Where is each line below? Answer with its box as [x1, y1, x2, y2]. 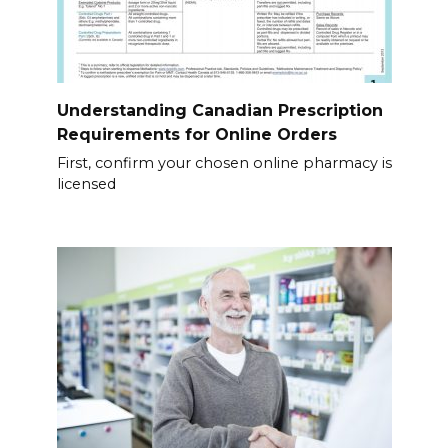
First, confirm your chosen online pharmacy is [56, 153, 392, 172]
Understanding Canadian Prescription [56, 100, 383, 120]
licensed [56, 174, 116, 193]
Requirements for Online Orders [56, 124, 337, 144]
